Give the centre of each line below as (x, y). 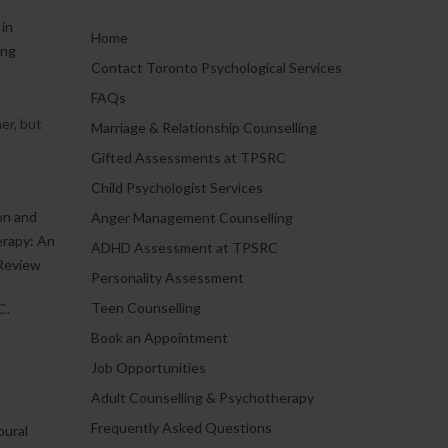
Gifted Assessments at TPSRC (188, 157)
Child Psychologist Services (177, 187)
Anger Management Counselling (192, 217)
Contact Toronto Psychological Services (216, 67)
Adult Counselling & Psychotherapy (202, 397)
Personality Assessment (167, 277)
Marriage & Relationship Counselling (204, 127)
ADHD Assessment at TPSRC (184, 247)
